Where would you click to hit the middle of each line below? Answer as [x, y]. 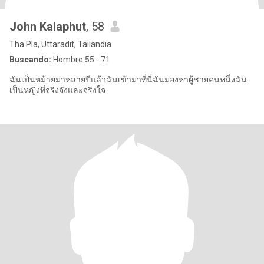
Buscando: [30, 60]
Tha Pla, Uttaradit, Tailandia [60, 44]
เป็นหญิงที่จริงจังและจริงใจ [57, 90]
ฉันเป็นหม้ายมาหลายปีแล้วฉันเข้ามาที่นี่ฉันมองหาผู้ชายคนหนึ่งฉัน [128, 80]
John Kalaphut [48, 27]
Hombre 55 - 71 [81, 60]
